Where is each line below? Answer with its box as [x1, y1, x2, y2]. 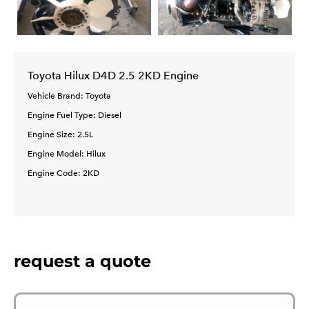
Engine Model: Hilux [28, 148, 106, 159]
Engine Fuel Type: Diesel [28, 110, 121, 120]
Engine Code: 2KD [28, 168, 99, 178]
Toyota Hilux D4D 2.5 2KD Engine [28, 68, 199, 82]
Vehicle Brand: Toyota [28, 90, 113, 101]
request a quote [14, 250, 151, 271]
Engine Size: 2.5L [28, 129, 93, 139]
